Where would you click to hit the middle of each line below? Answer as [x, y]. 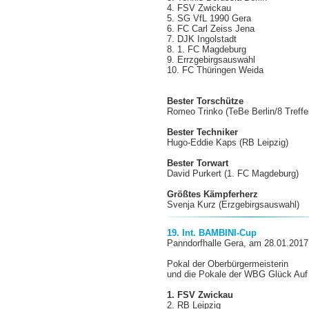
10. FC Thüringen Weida [216, 70]
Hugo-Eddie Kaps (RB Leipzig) [228, 142]
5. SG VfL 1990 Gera [209, 18]
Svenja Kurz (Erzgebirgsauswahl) [233, 205]
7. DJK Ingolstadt [202, 39]
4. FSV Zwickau [199, 8]
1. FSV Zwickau [200, 295]
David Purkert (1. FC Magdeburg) [233, 173]
